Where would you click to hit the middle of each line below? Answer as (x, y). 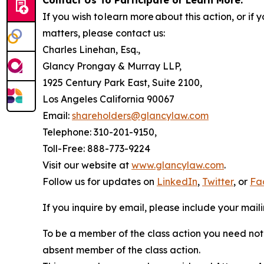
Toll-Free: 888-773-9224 (96, 148)
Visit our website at (87, 165)
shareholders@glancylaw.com (140, 115)
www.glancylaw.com (178, 165)
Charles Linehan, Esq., (91, 49)
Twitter (218, 181)
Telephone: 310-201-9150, (100, 132)
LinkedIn (177, 181)
